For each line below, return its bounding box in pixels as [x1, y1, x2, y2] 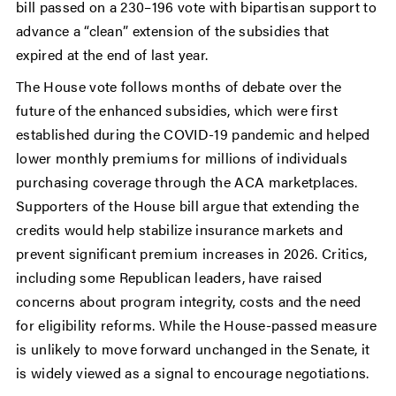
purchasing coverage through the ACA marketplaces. [16, 171, 358, 193]
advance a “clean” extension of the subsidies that [16, 20, 330, 42]
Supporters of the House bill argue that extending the [16, 195, 359, 217]
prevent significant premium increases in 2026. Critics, [16, 243, 368, 264]
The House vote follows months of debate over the [16, 76, 342, 97]
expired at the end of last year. [16, 44, 209, 65]
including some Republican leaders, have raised [16, 267, 323, 288]
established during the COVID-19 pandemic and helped [16, 124, 370, 145]
